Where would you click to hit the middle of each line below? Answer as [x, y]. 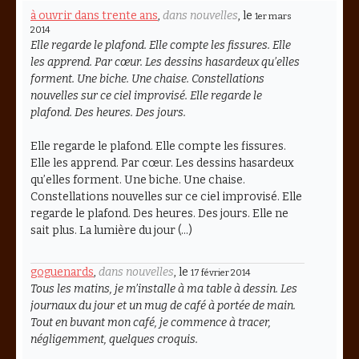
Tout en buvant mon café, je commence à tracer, [151, 322]
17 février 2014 [220, 272]
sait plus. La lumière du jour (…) [111, 230]
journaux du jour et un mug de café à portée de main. [163, 305]
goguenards [62, 272]
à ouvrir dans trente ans [94, 15]
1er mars [273, 16]
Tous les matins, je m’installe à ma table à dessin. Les [164, 288]
